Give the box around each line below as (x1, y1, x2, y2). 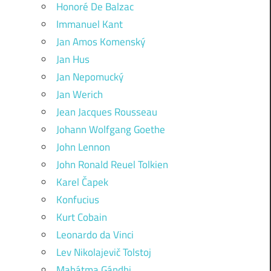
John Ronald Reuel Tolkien (56, 156, 168, 172)
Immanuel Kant (56, 16, 123, 32)
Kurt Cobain (56, 209, 107, 225)
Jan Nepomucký (56, 68, 123, 85)
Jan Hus (56, 51, 90, 67)
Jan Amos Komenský (56, 33, 145, 50)
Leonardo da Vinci (56, 226, 134, 243)
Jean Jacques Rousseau (56, 103, 157, 120)
